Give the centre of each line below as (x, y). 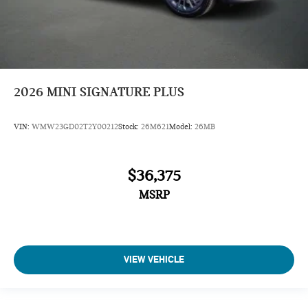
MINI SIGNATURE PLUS (115, 91)
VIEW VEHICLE (154, 259)
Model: (182, 126)
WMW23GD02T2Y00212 (75, 126)
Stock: (130, 126)
